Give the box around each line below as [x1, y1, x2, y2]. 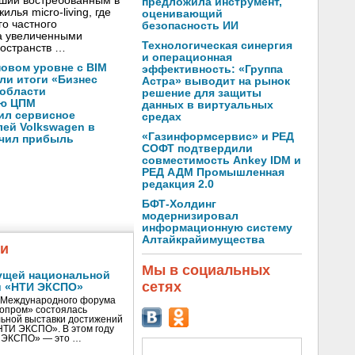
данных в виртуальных [142, 99, 273, 111]
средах [142, 111, 181, 123]
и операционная [142, 52, 232, 63]
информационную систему [142, 222, 292, 234]
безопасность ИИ [142, 20, 239, 32]
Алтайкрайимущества [142, 234, 265, 246]
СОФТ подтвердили [142, 143, 253, 155]
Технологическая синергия [142, 40, 292, 52]
